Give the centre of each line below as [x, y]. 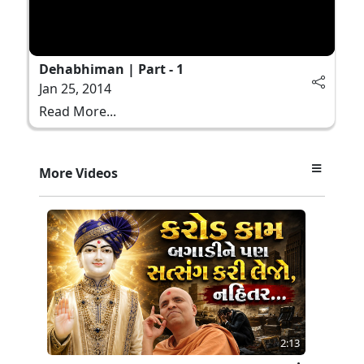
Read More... [78, 111]
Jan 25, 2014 [75, 88]
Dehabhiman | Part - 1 [111, 69]
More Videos [78, 173]
